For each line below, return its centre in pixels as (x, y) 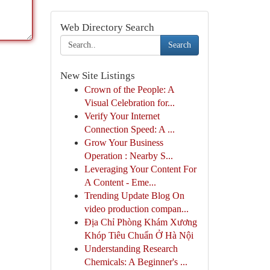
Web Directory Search (107, 27)
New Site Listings (97, 76)
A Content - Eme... (120, 182)
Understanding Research (131, 249)
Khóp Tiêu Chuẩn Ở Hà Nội (139, 235)
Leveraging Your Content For (140, 169)
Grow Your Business (124, 143)
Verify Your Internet (122, 116)
